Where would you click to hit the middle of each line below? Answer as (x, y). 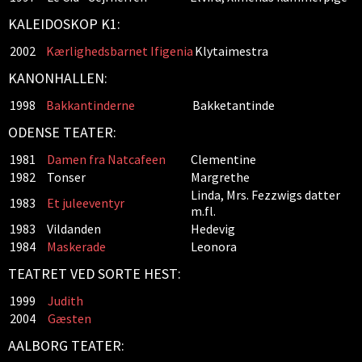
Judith (65, 301)
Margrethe (220, 177)
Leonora (214, 246)
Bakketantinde (234, 105)
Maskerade (76, 246)
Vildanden (74, 229)
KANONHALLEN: (58, 78)
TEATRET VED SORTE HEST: (95, 274)
